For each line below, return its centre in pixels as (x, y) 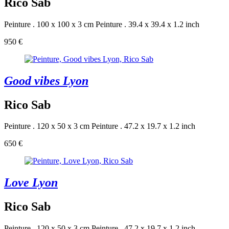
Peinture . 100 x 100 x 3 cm (49, 24)
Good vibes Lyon (46, 81)
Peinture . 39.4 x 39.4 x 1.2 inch (147, 24)
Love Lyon (31, 183)
